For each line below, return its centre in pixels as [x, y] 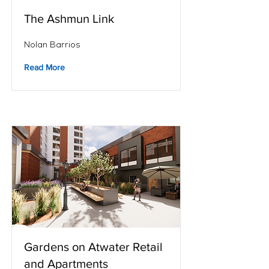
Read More [44, 67]
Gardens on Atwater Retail [93, 247]
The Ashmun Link [69, 19]
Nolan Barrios [52, 44]
